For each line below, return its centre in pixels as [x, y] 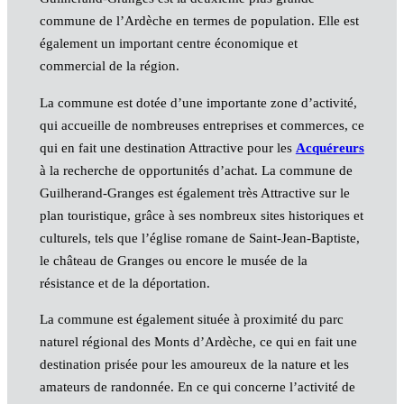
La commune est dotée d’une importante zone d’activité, [198, 102]
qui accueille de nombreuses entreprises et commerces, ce [202, 125]
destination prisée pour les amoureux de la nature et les [194, 364]
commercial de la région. [109, 66]
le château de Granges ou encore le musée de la [173, 260]
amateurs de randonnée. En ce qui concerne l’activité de [197, 386]
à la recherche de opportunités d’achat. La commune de [196, 170]
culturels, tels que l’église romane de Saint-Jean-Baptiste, [199, 238]
